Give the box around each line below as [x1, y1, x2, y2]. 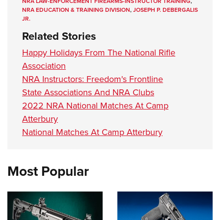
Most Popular [7, 161, 89, 182]
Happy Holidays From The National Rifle [22, 46, 175, 59]
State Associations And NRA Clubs [22, 86, 154, 99]
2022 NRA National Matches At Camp [22, 99, 168, 112]
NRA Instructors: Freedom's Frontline [22, 73, 163, 86]
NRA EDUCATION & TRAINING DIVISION [22, 5, 130, 15]
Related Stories [22, 28, 96, 45]
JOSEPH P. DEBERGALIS [133, 5, 198, 15]
